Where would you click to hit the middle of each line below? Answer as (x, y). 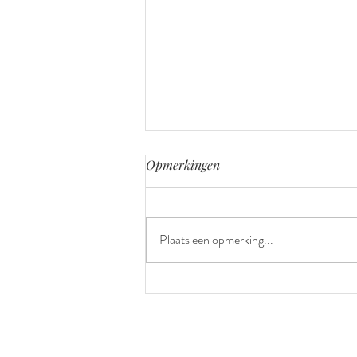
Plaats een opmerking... (216, 239)
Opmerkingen (183, 164)
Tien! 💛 (190, 220)
